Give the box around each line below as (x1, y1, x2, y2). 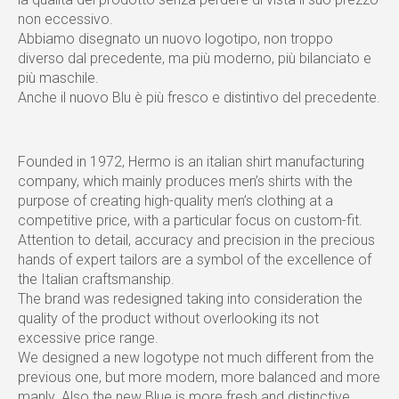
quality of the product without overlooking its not (18, 310, 319, 327)
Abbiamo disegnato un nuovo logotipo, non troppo (18, 30, 333, 47)
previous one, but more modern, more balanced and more (18, 369, 380, 386)
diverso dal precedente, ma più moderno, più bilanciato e (18, 50, 371, 67)
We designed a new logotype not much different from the (18, 349, 374, 366)
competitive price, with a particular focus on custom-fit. (18, 212, 362, 229)
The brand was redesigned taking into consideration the (18, 290, 362, 307)
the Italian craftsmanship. (18, 271, 175, 288)
